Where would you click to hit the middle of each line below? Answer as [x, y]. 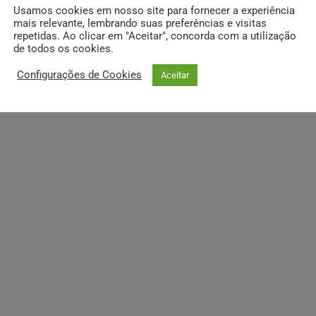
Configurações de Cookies [79, 75]
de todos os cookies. [63, 48]
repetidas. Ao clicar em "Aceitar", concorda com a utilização [155, 36]
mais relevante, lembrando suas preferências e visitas [140, 23]
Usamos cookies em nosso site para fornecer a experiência [154, 10]
